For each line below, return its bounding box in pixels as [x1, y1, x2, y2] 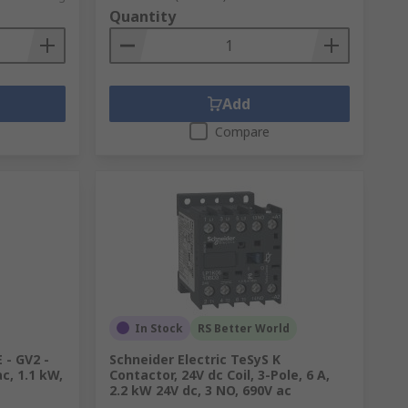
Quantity [108, 5, 176, 26]
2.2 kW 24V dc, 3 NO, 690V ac [108, 381, 291, 399]
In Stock [134, 320, 183, 336]
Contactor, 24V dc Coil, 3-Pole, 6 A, [108, 365, 330, 383]
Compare [214, 122, 270, 140]
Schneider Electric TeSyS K [108, 350, 280, 368]
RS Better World [197, 320, 290, 336]
